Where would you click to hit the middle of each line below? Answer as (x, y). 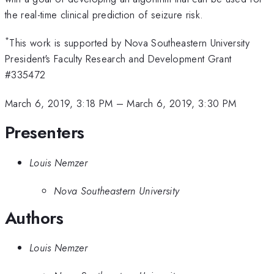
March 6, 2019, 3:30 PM (182, 103)
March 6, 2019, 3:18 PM (59, 103)
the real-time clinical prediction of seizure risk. (104, 14)
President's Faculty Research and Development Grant (118, 59)
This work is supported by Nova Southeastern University (130, 43)
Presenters (45, 133)
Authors (34, 218)
